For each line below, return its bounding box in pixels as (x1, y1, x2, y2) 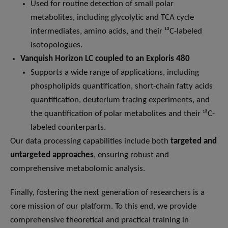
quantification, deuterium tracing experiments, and (31, 96, 210, 105)
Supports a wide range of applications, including (31, 68, 199, 77)
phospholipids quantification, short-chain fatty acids (31, 82, 213, 91)
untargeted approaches (10, 151, 94, 160)
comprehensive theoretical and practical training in (10, 216, 189, 225)
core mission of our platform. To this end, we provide (10, 202, 196, 211)
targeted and (170, 137, 217, 146)
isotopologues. (31, 41, 82, 50)
